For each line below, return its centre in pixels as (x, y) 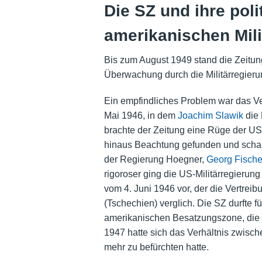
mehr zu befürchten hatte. (156, 247)
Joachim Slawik (210, 116)
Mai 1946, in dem (141, 116)
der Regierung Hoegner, (155, 160)
